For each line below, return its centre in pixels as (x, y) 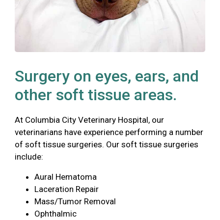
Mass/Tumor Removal (75, 201)
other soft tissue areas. (96, 95)
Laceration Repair (67, 189)
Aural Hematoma (66, 177)
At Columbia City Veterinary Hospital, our (89, 120)
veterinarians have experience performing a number (109, 132)
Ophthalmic (55, 213)
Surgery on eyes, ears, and (107, 76)
